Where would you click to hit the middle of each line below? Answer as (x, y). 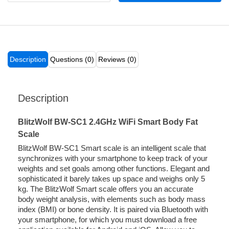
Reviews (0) (117, 60)
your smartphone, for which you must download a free (107, 220)
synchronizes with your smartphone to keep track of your (113, 158)
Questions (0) (72, 60)
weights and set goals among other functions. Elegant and (114, 169)
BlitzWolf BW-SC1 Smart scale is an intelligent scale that (112, 148)
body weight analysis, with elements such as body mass (112, 199)
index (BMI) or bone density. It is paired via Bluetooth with (113, 210)
